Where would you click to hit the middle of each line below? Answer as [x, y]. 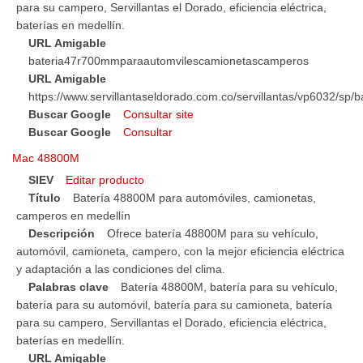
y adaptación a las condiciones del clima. [121, 269]
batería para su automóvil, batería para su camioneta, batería [174, 305]
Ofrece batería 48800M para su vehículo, [213, 234]
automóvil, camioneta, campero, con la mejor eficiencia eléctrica [180, 252]
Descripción [62, 234]
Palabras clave [68, 287]
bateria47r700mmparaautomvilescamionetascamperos [169, 61]
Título [45, 198]
